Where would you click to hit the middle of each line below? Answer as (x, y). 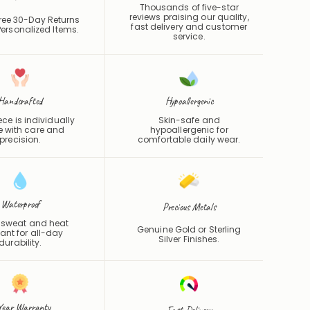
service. (189, 36)
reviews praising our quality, (189, 17)
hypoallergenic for (189, 129)
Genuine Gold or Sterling (189, 229)
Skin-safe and (189, 120)
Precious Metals (189, 208)
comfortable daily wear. (189, 139)
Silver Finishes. (189, 239)
